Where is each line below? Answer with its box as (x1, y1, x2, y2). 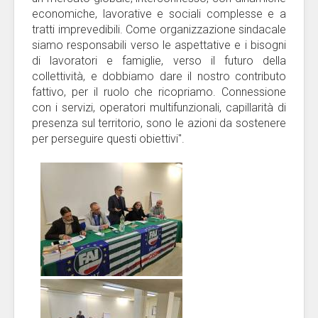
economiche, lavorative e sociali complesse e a (32, 7, 286, 21)
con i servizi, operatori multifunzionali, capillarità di (32, 101, 286, 114)
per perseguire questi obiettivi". (32, 132, 185, 146)
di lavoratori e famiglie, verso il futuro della (32, 54, 286, 67)
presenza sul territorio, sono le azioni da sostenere (32, 116, 286, 130)
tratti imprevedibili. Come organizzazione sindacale (32, 23, 286, 36)
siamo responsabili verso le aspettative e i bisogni (32, 38, 286, 52)
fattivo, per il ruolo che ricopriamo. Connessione (32, 85, 286, 99)
